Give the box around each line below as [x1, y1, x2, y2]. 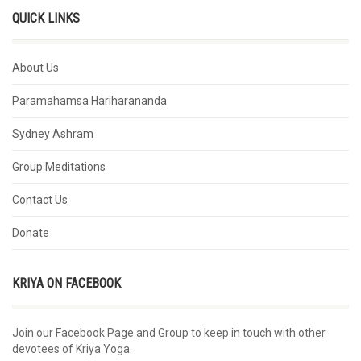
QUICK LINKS [12, 10, 80, 26]
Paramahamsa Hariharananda [12, 93, 167, 107]
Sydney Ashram [12, 127, 93, 140]
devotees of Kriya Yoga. [12, 342, 132, 355]
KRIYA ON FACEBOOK [12, 275, 121, 291]
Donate [12, 226, 49, 239]
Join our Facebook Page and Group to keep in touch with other [12, 326, 326, 339]
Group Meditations [12, 160, 106, 173]
